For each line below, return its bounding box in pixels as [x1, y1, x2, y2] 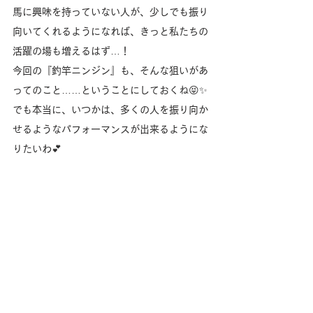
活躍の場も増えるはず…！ [13, 45, 130, 56]
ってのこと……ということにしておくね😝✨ [13, 85, 208, 95]
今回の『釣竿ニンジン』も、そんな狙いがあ [13, 65, 208, 75]
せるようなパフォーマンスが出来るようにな [13, 124, 208, 134]
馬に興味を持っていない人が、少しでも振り [13, 6, 208, 17]
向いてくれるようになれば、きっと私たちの [13, 26, 208, 36]
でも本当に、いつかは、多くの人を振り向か [13, 104, 208, 115]
